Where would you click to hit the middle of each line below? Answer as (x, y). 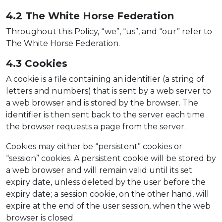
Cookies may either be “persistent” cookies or (94, 146)
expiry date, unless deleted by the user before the (106, 182)
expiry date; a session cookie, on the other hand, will (108, 194)
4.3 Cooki (31, 63)
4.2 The (27, 16)
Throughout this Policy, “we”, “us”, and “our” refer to (109, 31)
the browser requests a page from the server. (96, 126)
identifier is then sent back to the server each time (105, 114)
